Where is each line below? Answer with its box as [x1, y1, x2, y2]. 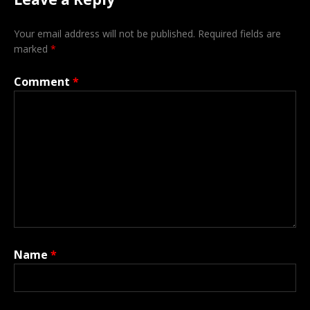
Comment [14, 73, 73, 89]
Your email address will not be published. [14, 26, 195, 40]
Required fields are [198, 26, 281, 40]
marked [14, 42, 51, 55]
